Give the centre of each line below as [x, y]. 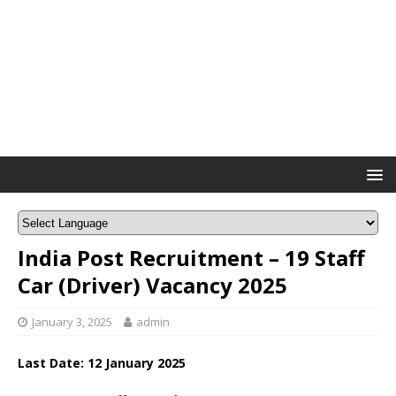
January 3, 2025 [72, 322]
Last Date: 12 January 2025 [102, 363]
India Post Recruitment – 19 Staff [191, 258]
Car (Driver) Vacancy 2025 [152, 286]
